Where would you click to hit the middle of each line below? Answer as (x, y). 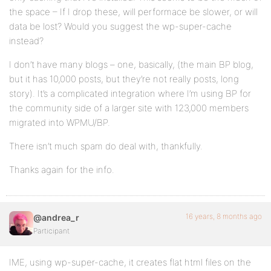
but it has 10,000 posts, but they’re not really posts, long (124, 79)
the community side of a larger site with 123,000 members (129, 108)
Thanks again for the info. (62, 170)
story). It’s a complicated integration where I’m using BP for (130, 93)
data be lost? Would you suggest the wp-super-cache (120, 26)
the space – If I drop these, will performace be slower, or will (133, 12)
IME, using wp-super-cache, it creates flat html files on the (130, 262)
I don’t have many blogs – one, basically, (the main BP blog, (131, 64)
